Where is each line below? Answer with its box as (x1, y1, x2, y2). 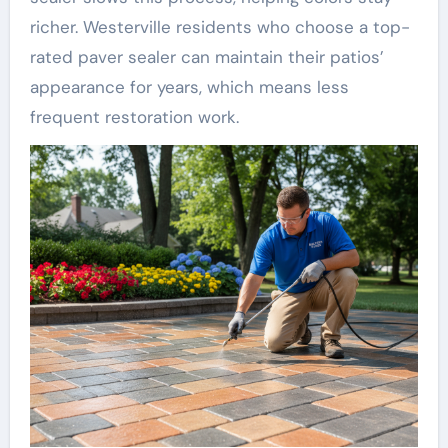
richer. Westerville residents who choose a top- (29, 15, 410, 38)
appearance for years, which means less (29, 75, 349, 98)
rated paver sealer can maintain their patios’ (29, 45, 384, 68)
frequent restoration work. (29, 105, 239, 128)
